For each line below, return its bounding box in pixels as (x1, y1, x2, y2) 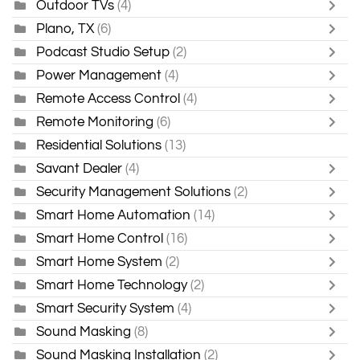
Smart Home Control (36, 231, 163, 246)
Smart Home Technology (36, 278, 187, 292)
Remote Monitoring (36, 115, 153, 129)
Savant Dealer (36, 162, 122, 176)
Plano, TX (36, 22, 94, 36)
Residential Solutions (36, 138, 162, 153)
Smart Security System (36, 301, 174, 316)
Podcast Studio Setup (36, 45, 170, 59)
